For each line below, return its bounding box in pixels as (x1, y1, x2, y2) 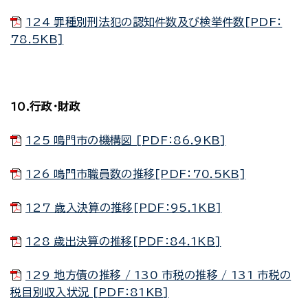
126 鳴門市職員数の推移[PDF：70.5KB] (25, 168, 245, 179)
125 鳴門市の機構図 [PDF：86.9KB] (25, 135, 226, 146)
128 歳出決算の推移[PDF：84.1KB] (25, 236, 221, 247)
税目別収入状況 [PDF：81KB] (10, 287, 169, 298)
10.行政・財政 (10, 101, 80, 112)
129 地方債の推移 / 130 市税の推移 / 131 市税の (25, 269, 291, 280)
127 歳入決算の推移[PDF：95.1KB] (25, 202, 222, 213)
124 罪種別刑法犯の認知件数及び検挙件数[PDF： (25, 16, 283, 27)
